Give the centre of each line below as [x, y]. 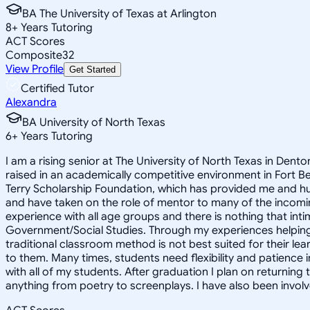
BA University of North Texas [94, 122]
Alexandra [31, 102]
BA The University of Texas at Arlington [119, 13]
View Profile [35, 69]
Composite [34, 55]
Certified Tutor [57, 88]
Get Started [92, 69]
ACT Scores [35, 41]
